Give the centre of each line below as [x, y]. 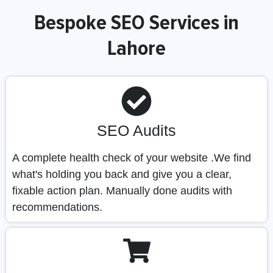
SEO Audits [136, 131]
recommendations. [57, 207]
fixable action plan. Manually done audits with [122, 191]
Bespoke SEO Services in [136, 23]
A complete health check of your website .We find [132, 158]
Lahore [136, 48]
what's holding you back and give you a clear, [122, 175]
